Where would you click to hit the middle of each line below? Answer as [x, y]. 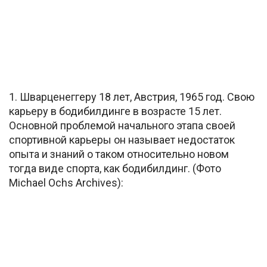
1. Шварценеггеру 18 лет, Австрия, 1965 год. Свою [132, 97]
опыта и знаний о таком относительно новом [119, 154]
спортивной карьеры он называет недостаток [122, 139]
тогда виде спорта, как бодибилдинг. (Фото [115, 168]
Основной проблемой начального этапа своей [122, 125]
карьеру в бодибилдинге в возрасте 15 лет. [115, 111]
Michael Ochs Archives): [66, 182]
